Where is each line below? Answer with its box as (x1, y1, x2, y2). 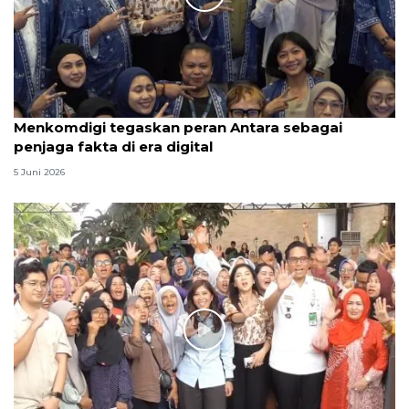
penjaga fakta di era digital (14, 138, 213, 156)
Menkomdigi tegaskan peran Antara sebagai (14, 119, 342, 137)
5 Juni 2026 (14, 165, 65, 178)
